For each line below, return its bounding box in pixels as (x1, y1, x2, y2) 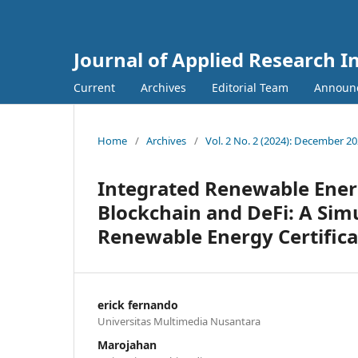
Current (74, 79, 115, 95)
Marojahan (97, 336, 157, 352)
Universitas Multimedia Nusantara (97, 313, 261, 328)
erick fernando (97, 296, 178, 312)
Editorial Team (212, 79, 288, 95)
